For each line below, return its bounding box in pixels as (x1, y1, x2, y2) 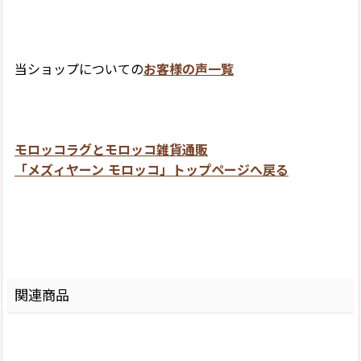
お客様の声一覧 (143, 62, 234, 78)
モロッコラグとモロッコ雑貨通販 (15, 143, 208, 159)
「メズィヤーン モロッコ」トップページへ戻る (15, 163, 288, 179)
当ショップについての (15, 62, 143, 78)
